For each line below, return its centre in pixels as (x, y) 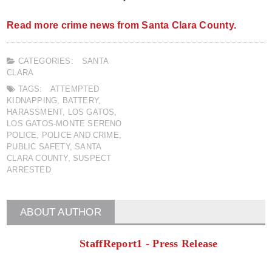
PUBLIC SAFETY (38, 146)
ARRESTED (29, 169)
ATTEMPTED (75, 89)
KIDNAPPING (32, 100)
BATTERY (80, 100)
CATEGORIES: (44, 61)
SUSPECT (92, 158)
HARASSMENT (35, 112)
